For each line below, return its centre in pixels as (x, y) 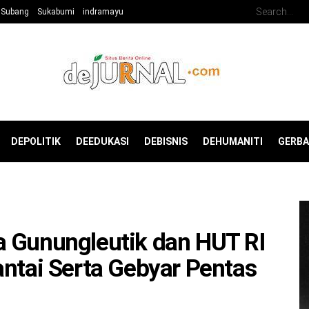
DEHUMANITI (233, 141)
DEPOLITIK (36, 141)
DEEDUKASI (102, 141)
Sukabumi (56, 12)
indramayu (103, 12)
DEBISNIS (166, 141)
